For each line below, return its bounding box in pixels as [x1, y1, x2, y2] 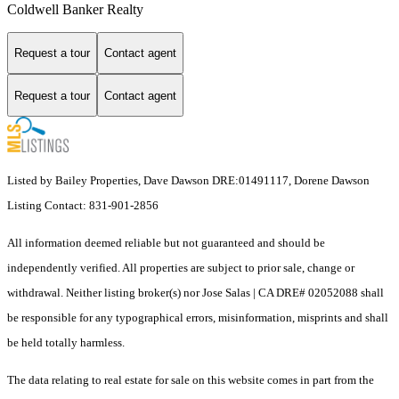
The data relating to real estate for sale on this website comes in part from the [7, 373, 374, 387]
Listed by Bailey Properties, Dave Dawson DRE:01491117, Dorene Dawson [7, 174, 370, 188]
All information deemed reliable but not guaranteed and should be [7, 236, 325, 250]
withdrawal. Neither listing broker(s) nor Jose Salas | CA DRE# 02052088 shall [7, 286, 384, 300]
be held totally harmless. [7, 336, 125, 350]
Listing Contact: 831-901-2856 [7, 199, 161, 213]
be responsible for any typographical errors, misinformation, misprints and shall [7, 311, 388, 325]
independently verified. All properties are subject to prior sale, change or [7, 261, 354, 275]
